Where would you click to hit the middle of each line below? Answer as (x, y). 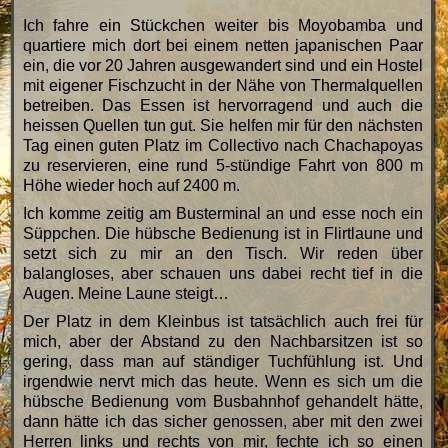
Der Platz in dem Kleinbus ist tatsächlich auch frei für (222, 322)
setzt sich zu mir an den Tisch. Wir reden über (222, 254)
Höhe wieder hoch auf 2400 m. (131, 186)
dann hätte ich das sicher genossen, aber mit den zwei (222, 422)
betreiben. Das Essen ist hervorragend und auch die (222, 106)
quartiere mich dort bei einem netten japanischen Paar (222, 46)
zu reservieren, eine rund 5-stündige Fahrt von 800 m (222, 166)
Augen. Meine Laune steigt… (125, 294)
